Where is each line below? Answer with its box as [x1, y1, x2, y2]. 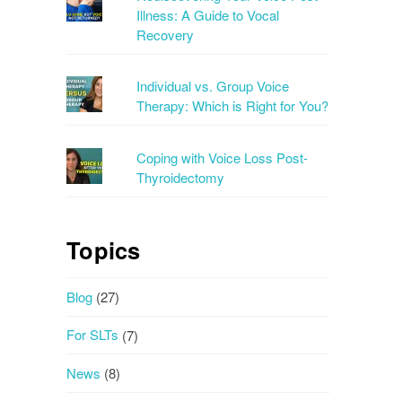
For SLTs [66, 325, 119, 345]
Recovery [136, 24, 195, 44]
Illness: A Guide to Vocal [136, 4, 280, 24]
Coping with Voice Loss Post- [136, 147, 309, 167]
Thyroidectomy [136, 167, 225, 187]
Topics [66, 232, 141, 267]
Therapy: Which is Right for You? [136, 96, 329, 116]
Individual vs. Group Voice [136, 76, 290, 96]
